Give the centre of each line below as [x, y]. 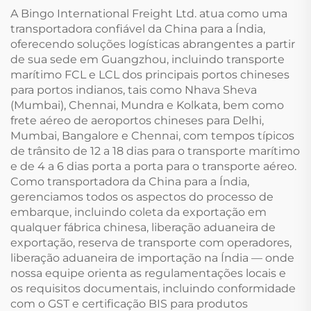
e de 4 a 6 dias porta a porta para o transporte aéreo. [153, 167]
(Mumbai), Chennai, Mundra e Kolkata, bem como [147, 106]
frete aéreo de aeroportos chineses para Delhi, [137, 121]
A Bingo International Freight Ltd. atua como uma [149, 14]
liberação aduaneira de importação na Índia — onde [152, 258]
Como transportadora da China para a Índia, [130, 182]
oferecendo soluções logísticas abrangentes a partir [153, 44]
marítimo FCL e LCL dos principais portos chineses [150, 75]
